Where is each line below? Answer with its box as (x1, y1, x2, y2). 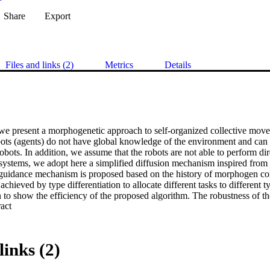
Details (165, 60, 191, 71)
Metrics (105, 60, 133, 71)
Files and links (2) (5, 60, 74, 71)
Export (45, 11, 71, 22)
